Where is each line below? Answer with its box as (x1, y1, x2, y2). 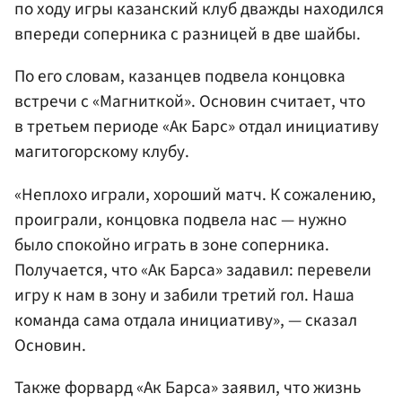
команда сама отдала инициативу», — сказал (14, 307, 357, 333)
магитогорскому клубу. (14, 139, 189, 165)
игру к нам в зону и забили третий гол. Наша (14, 282, 354, 308)
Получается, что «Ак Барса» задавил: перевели (14, 257, 371, 283)
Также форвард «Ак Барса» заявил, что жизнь (14, 374, 361, 400)
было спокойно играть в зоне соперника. (14, 232, 329, 258)
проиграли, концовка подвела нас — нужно (14, 206, 346, 232)
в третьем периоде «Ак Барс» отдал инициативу (14, 114, 379, 140)
